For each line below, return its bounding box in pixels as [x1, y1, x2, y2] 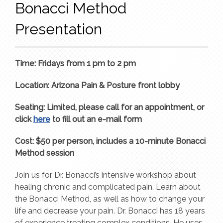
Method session [15, 148, 74, 158]
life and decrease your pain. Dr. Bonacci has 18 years [15, 206, 205, 216]
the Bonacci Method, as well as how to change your [15, 194, 205, 204]
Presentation [15, 20, 102, 38]
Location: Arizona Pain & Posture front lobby [15, 80, 180, 90]
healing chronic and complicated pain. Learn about [15, 182, 201, 192]
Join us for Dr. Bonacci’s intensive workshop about [15, 170, 196, 180]
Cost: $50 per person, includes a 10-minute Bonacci [15, 136, 206, 146]
